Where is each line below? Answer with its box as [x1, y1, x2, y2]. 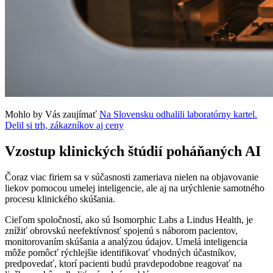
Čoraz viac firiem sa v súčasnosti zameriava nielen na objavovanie [5, 171, 258, 182]
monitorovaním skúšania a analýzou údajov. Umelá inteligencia [5, 236, 247, 247]
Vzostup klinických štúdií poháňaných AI [5, 143, 261, 159]
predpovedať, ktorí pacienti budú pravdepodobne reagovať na [5, 258, 242, 269]
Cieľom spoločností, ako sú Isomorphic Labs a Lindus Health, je [5, 214, 253, 225]
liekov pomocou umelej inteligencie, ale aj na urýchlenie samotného [5, 182, 264, 193]
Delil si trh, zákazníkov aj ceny [5, 119, 124, 130]
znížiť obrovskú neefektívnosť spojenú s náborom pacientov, [5, 225, 238, 236]
